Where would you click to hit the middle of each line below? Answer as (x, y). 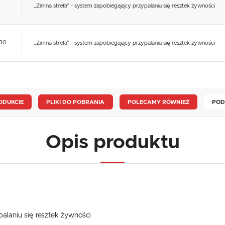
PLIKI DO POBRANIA (76, 102)
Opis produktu (113, 142)
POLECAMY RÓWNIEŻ (158, 102)
